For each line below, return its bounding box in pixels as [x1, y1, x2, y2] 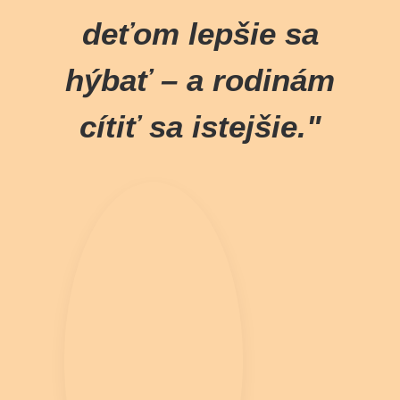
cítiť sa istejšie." [79, 109, 321, 144]
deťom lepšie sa [81, 16, 319, 51]
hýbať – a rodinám [65, 62, 335, 97]
